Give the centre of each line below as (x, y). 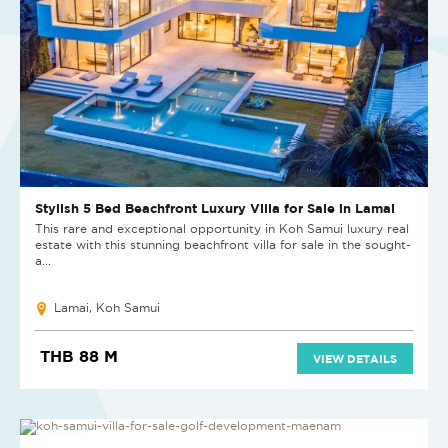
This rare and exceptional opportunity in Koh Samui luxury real (222, 228)
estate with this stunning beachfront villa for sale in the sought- (223, 244)
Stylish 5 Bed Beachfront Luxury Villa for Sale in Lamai (215, 207)
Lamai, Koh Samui (107, 307)
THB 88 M (79, 355)
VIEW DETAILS (355, 358)
